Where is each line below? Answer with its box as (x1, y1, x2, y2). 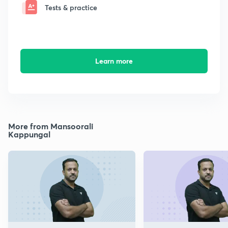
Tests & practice (45, 2, 97, 12)
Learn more (95, 56, 133, 66)
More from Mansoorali (8, 121, 93, 132)
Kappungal (8, 129, 50, 140)
